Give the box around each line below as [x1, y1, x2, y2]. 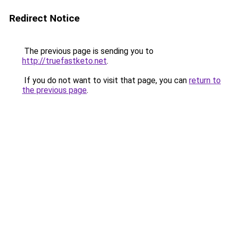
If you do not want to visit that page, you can [22, 75, 189, 85]
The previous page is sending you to [22, 46, 154, 56]
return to [189, 75, 221, 85]
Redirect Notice [9, 12, 80, 24]
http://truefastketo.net [22, 56, 107, 66]
